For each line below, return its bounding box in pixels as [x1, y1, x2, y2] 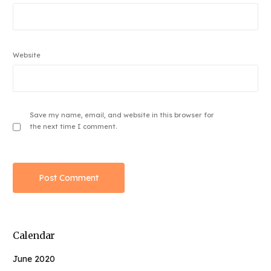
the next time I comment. [30, 122, 117, 131]
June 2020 [13, 253, 56, 264]
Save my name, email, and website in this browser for [30, 110, 215, 119]
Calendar [13, 229, 55, 241]
